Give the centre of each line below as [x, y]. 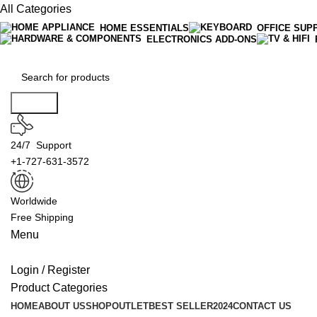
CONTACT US [262, 306]
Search [34, 103]
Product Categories [59, 288]
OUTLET [130, 306]
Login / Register [50, 270]
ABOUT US [62, 306]
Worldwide [34, 201]
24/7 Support [41, 145]
